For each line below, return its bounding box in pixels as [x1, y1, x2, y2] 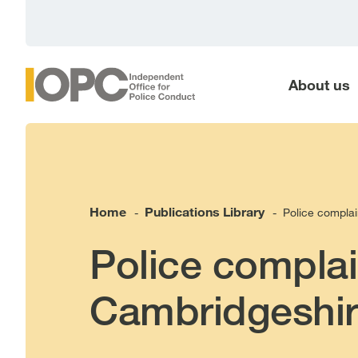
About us [288, 76, 350, 93]
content [14, 21, 66, 38]
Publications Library [145, 204, 265, 219]
